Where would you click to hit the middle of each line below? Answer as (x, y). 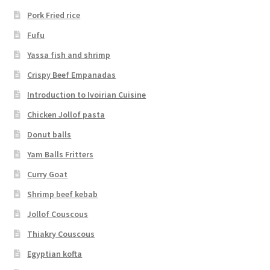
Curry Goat (48, 174)
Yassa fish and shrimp (69, 55)
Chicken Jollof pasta (66, 114)
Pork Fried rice (54, 15)
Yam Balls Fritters (61, 154)
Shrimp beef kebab (63, 194)
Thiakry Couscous (61, 234)
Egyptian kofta (55, 253)
